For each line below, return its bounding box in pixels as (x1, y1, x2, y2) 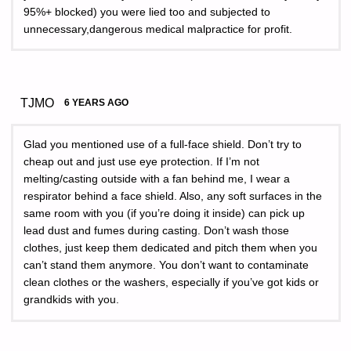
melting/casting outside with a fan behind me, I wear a (24, 173, 290, 186)
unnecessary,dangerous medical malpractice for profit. (24, 23, 292, 35)
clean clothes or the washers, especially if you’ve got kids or (24, 277, 319, 289)
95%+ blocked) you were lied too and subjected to (24, 5, 270, 18)
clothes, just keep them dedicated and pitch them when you (24, 242, 317, 255)
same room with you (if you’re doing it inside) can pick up (24, 208, 305, 220)
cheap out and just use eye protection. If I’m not (24, 156, 259, 168)
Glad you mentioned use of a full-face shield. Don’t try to (24, 139, 302, 151)
